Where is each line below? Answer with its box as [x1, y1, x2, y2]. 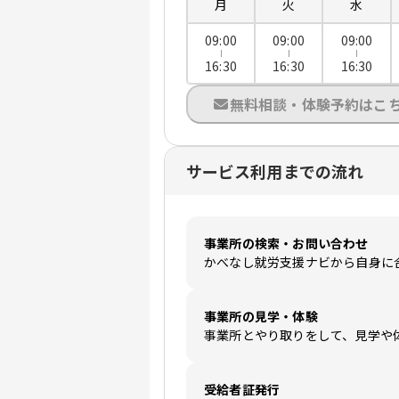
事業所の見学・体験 [204, 307, 318, 326]
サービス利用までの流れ [186, 159, 363, 183]
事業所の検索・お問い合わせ [204, 234, 369, 253]
